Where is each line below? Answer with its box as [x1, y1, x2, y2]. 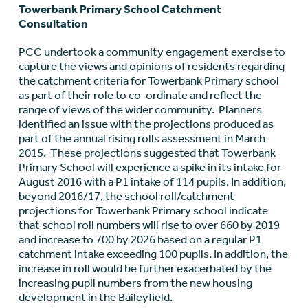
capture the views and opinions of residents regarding [18, 59, 285, 74]
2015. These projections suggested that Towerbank [18, 146, 276, 160]
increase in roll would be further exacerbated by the [18, 261, 272, 276]
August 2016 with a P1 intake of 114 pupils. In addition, [18, 175, 286, 189]
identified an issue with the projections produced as [18, 117, 274, 131]
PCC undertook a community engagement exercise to [18, 45, 285, 59]
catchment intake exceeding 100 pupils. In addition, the [18, 247, 288, 261]
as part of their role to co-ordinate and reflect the [18, 88, 262, 102]
